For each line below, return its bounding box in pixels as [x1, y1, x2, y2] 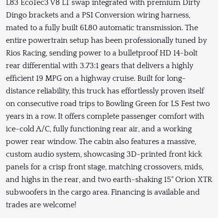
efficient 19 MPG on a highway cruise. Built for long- [6, 74, 186, 83]
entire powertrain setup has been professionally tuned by [6, 36, 207, 45]
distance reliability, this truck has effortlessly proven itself [6, 87, 204, 96]
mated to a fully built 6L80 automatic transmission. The [6, 23, 198, 33]
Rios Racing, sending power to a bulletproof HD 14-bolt [6, 49, 198, 58]
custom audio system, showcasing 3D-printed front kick [6, 150, 202, 159]
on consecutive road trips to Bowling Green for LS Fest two [6, 99, 210, 109]
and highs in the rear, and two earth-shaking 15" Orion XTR [6, 175, 212, 184]
